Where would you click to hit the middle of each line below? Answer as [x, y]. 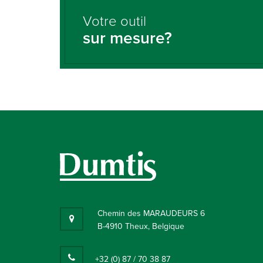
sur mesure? [127, 38]
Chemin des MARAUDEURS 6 [151, 213]
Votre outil [114, 22]
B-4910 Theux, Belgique [141, 226]
